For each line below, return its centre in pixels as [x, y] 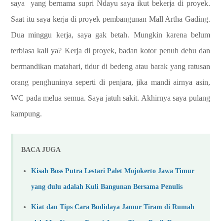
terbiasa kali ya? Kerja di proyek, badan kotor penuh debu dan [110, 51]
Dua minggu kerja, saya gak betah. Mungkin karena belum [110, 35]
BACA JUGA [41, 150]
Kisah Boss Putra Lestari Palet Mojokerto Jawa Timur [113, 170]
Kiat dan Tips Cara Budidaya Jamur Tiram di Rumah [113, 207]
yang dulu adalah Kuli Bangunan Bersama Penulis [107, 186]
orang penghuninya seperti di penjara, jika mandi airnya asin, [110, 82]
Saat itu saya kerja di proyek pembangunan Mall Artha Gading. [110, 19]
